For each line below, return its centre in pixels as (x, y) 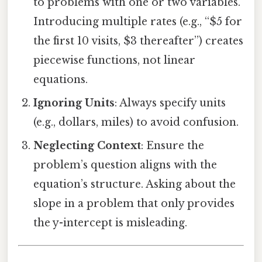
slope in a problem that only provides (134, 203)
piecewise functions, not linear (115, 60)
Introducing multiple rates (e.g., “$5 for (138, 21)
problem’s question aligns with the (125, 165)
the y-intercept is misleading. (111, 223)
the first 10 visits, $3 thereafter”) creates (139, 41)
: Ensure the (173, 145)
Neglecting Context (87, 145)
